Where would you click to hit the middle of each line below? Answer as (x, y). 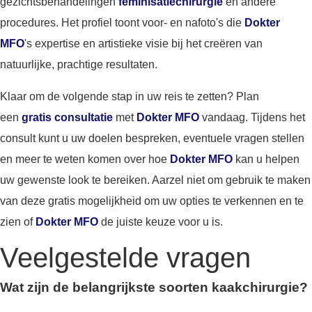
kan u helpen (266, 159)
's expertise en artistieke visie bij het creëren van (143, 44)
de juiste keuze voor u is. (161, 222)
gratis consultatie (67, 118)
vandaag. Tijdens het (252, 118)
